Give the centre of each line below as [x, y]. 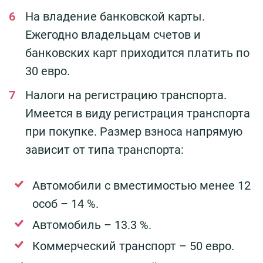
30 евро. [48, 71]
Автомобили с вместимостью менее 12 [141, 186]
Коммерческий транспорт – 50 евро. [133, 246]
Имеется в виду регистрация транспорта [138, 114]
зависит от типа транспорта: [104, 150]
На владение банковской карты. [115, 17]
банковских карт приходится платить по [137, 53]
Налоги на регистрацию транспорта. [126, 95]
